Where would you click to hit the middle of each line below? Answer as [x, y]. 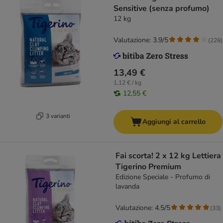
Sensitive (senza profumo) [162, 9]
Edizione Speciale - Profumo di [163, 177]
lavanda [127, 187]
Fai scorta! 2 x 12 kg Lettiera [168, 156]
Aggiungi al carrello [174, 122]
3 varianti [58, 116]
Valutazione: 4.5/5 [143, 208]
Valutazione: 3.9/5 [141, 40]
